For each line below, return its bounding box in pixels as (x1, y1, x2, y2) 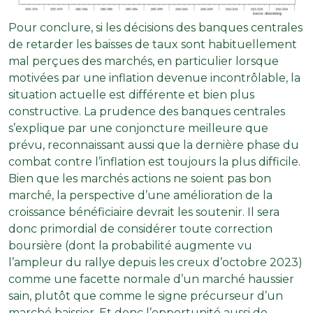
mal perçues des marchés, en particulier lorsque (8, 54, 279, 68)
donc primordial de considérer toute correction (8, 221, 272, 235)
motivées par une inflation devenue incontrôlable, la (8, 71, 300, 85)
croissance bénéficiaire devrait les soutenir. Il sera (8, 205, 279, 219)
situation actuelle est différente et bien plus (8, 87, 254, 101)
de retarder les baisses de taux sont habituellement (8, 37, 297, 51)
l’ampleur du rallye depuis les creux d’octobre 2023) (8, 255, 303, 269)
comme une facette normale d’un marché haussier (8, 272, 294, 286)
